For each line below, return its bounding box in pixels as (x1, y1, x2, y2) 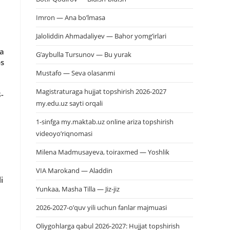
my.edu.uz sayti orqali (36, 99, 103, 108)
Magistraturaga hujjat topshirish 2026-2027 (36, 87, 166, 96)
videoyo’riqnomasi (36, 129, 92, 138)
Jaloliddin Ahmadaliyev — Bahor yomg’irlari (36, 31, 166, 41)
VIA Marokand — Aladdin (36, 166, 112, 175)
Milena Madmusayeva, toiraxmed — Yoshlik (36, 147, 169, 157)
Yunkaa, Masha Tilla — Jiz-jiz (36, 184, 120, 194)
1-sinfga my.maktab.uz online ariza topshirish (36, 117, 174, 126)
